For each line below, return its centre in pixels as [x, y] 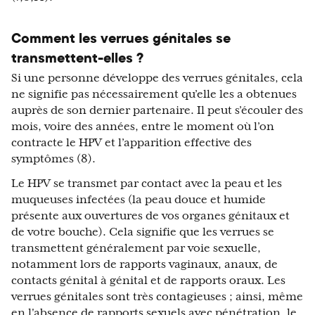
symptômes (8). [53, 159]
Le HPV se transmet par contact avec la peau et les [147, 184]
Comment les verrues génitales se [121, 38]
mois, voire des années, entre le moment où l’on [143, 127]
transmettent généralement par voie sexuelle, [136, 249]
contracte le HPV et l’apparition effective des [131, 143]
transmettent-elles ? [77, 58]
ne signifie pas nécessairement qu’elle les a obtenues [154, 95]
